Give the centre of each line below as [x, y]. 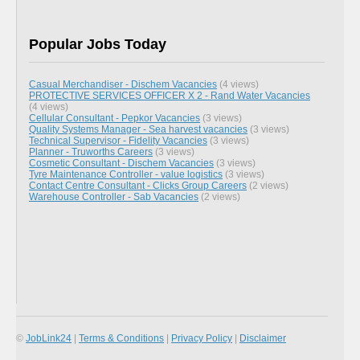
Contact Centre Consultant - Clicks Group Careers [138, 185]
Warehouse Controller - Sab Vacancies [114, 196]
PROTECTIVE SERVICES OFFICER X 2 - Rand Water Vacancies [170, 95]
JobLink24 [49, 337]
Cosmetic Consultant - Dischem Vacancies [121, 162]
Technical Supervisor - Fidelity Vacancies [118, 140]
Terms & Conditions [121, 337]
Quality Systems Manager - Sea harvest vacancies [138, 129]
